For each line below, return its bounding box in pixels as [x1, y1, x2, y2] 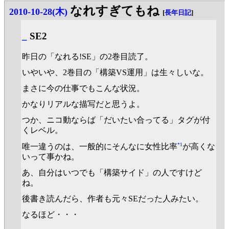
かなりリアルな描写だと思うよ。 [22, 100, 145, 109]
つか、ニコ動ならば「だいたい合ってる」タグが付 [22, 116, 210, 125]
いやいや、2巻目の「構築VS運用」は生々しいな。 [22, 67, 209, 77]
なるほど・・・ [22, 210, 79, 219]
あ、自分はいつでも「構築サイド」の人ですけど [22, 168, 202, 177]
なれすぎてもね [70, 4, 159, 17]
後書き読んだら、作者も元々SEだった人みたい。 [22, 194, 203, 203]
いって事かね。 [22, 152, 79, 161]
